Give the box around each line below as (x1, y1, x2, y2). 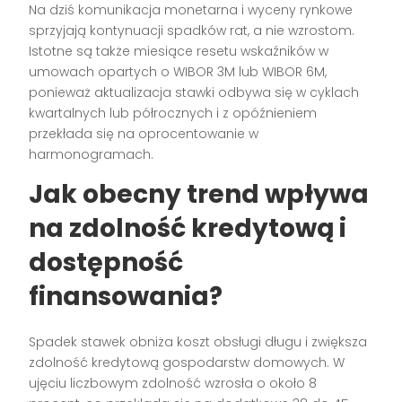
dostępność (29, 245, 184, 281)
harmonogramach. (29, 145, 154, 164)
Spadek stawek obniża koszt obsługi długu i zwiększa (29, 333, 368, 352)
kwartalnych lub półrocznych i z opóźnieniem (29, 104, 318, 123)
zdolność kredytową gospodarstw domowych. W (29, 354, 345, 372)
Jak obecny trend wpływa (29, 177, 370, 213)
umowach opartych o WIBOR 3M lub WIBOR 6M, (29, 63, 328, 82)
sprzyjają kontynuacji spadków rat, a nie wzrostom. (29, 22, 355, 40)
